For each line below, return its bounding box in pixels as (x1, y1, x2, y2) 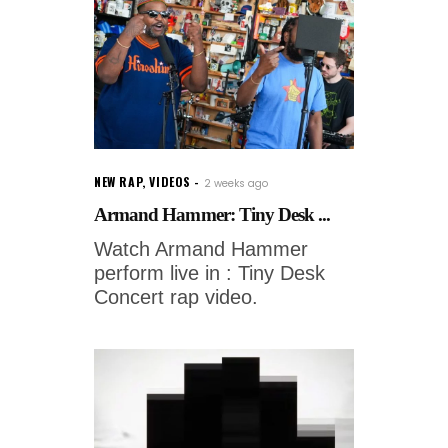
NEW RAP (94, 173, 143, 191)
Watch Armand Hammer (94, 238, 308, 261)
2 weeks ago (204, 176, 269, 192)
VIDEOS (149, 173, 192, 191)
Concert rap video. (94, 286, 258, 309)
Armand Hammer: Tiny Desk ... (94, 204, 331, 226)
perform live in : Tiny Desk (94, 262, 325, 285)
